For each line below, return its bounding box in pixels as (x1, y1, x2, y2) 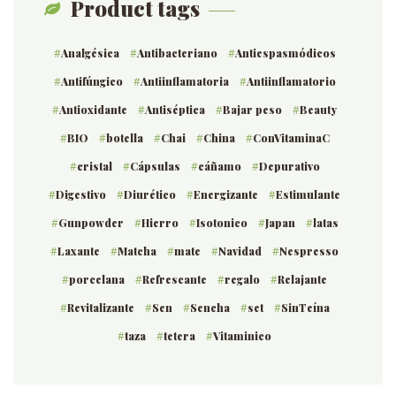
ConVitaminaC (252, 131, 330, 145)
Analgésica (60, 46, 119, 60)
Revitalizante (66, 301, 134, 315)
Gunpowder (57, 216, 124, 230)
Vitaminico (213, 329, 271, 343)
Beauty (300, 103, 337, 117)
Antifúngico (60, 74, 123, 88)
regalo (225, 272, 260, 286)
